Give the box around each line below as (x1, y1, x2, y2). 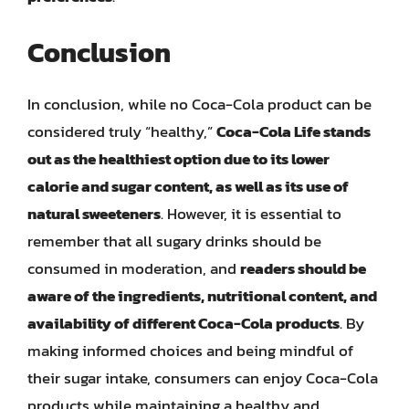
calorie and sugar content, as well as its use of (27, 173, 349, 198)
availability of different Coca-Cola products (27, 310, 340, 335)
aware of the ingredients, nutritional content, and (27, 283, 377, 308)
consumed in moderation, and (27, 256, 240, 280)
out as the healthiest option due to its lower (27, 146, 330, 171)
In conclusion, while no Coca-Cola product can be (27, 91, 372, 116)
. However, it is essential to (161, 201, 341, 225)
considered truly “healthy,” (27, 119, 216, 143)
